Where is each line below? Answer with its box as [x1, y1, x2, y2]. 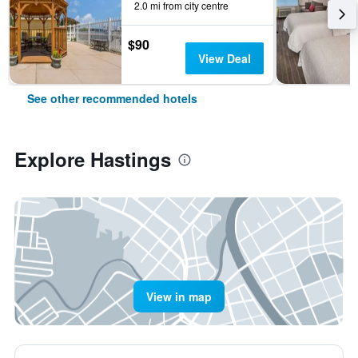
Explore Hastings [14, 145, 171, 173]
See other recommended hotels [27, 90, 197, 106]
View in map [146, 288, 212, 304]
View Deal [197, 50, 251, 66]
